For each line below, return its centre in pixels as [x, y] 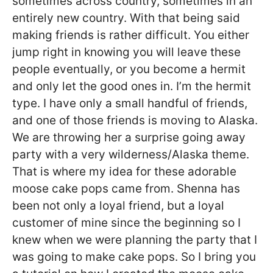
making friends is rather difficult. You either [131, 35]
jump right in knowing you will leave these [126, 52]
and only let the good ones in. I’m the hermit [132, 86]
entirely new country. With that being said [126, 18]
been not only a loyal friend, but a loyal [118, 205]
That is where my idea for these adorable [124, 171]
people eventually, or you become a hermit [129, 69]
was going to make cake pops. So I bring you [134, 257]
